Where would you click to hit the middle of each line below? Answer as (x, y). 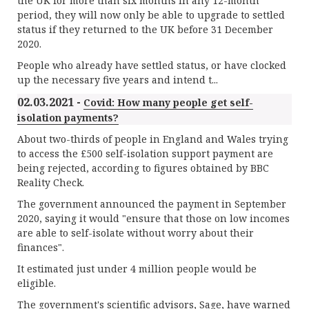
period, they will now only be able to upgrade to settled (151, 15)
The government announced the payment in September (152, 204)
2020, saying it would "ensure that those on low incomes (153, 218)
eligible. (37, 283)
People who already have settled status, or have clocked (152, 65)
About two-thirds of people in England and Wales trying (153, 139)
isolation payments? (68, 118)
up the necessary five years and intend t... (118, 80)
